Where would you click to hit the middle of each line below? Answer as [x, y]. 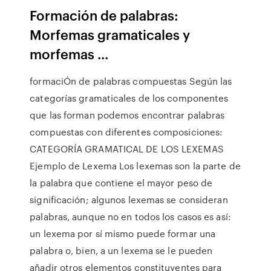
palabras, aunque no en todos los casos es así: [130, 217]
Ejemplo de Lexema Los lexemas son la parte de [135, 166]
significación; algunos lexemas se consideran [129, 200]
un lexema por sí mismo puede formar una [123, 233]
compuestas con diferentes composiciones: [126, 132]
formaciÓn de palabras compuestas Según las [131, 81]
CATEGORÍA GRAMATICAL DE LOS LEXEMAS [127, 149]
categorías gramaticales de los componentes [129, 98]
